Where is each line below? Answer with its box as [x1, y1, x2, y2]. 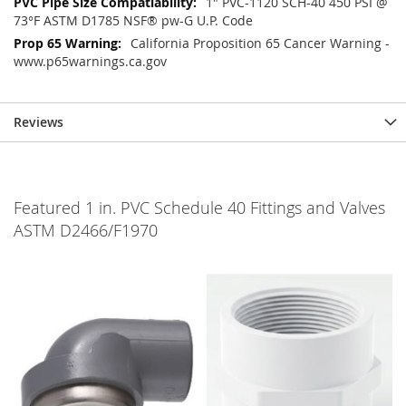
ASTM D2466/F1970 [14, 219, 158, 242]
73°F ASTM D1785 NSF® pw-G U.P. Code [14, 12, 253, 30]
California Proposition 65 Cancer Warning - [130, 34, 390, 53]
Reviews [14, 113, 63, 131]
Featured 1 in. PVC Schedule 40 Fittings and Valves [14, 197, 385, 219]
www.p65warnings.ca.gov [14, 53, 167, 71]
